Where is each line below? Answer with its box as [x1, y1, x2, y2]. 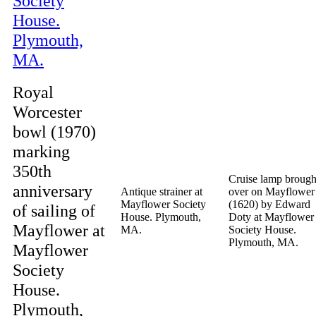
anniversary [13, 181, 92, 200]
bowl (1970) [13, 122, 96, 141]
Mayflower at [13, 221, 105, 240]
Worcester [13, 102, 82, 121]
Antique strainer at [121, 186, 202, 197]
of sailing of [13, 201, 95, 220]
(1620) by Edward [229, 198, 310, 210]
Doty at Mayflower [229, 211, 314, 223]
